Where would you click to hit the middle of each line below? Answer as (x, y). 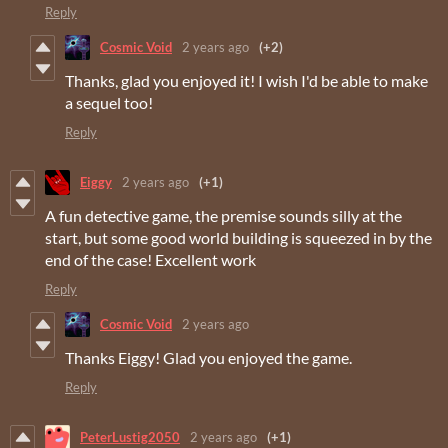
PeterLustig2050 (130, 437)
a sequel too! (109, 102)
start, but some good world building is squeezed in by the (238, 237)
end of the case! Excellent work (150, 259)
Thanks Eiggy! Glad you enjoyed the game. (208, 357)
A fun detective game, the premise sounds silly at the (223, 215)
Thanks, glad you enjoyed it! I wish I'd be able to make (246, 80)
